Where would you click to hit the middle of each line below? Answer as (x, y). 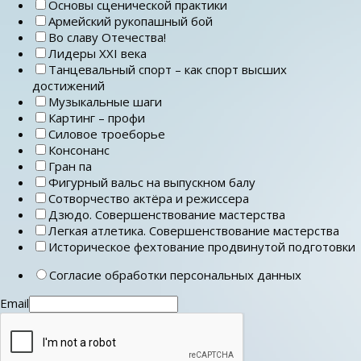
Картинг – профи (97, 117)
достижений (68, 85)
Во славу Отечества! (107, 37)
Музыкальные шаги (105, 101)
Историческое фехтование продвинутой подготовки (202, 246)
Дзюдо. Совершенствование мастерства (167, 214)
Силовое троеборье (107, 133)
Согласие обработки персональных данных (175, 274)
